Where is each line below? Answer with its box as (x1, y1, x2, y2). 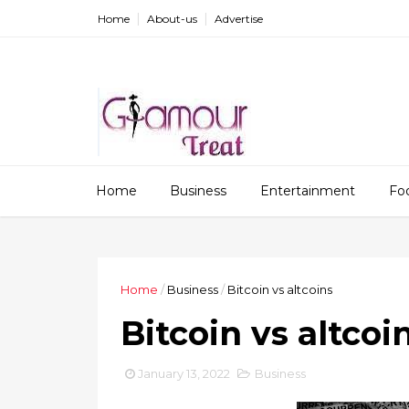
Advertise (215, 12, 263, 26)
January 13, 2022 (138, 366, 230, 381)
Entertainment (260, 183, 355, 199)
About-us (147, 12, 197, 26)
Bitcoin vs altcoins (227, 282, 332, 297)
